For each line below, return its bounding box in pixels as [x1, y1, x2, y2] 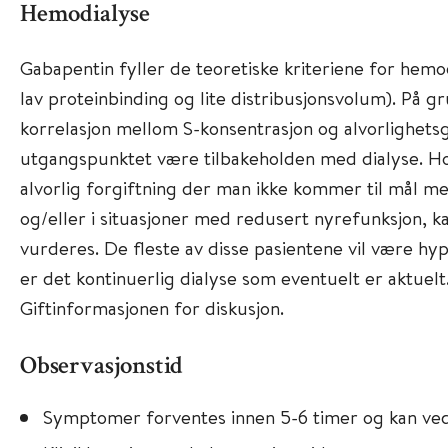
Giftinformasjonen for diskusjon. [19, 295, 284, 320]
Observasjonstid [19, 355, 184, 380]
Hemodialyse [19, 3, 151, 28]
